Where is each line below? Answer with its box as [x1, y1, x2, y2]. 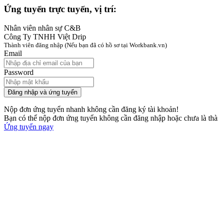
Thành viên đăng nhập [4, 41, 63, 49]
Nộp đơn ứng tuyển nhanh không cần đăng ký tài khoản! [4, 105, 179, 113]
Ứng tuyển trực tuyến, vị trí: [4, 4, 116, 14]
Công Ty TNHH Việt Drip [4, 32, 86, 41]
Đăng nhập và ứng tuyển [8, 88, 77, 96]
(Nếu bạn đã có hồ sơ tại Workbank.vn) [65, 41, 167, 49]
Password [4, 68, 34, 76]
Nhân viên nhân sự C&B [4, 23, 81, 32]
